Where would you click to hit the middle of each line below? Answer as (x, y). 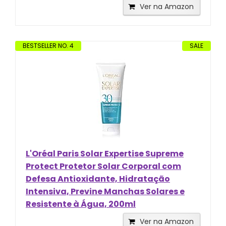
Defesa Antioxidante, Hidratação (98, 179)
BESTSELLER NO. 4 (48, 45)
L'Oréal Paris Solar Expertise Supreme (105, 153)
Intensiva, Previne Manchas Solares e (105, 191)
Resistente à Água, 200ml (81, 204)
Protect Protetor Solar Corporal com (103, 166)
